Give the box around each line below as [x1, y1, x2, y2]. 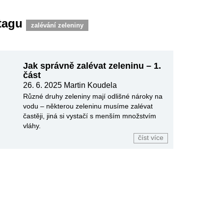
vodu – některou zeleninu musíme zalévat [23, 102, 153, 110]
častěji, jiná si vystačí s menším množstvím [23, 112, 157, 120]
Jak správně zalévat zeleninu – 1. [23, 61, 162, 71]
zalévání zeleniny [31, 22, 83, 29]
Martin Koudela [64, 81, 117, 89]
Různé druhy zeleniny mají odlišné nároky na [23, 92, 163, 100]
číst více [137, 134, 164, 141]
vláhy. [23, 122, 41, 130]
